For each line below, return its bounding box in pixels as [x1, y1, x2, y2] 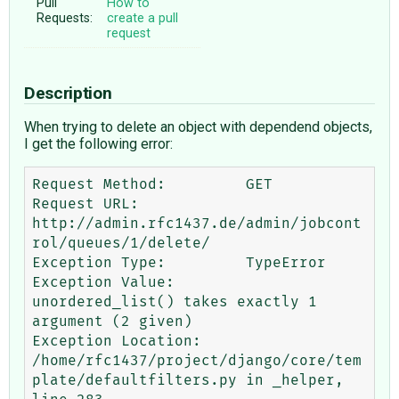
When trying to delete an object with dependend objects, [24, 118, 372, 135]
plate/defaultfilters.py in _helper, [32, 372, 344, 387]
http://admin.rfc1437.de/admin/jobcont [32, 216, 362, 231]
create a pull [107, 10, 179, 26]
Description [24, 82, 116, 103]
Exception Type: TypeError [32, 255, 175, 270]
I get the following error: [24, 134, 173, 152]
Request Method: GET [32, 176, 183, 191]
